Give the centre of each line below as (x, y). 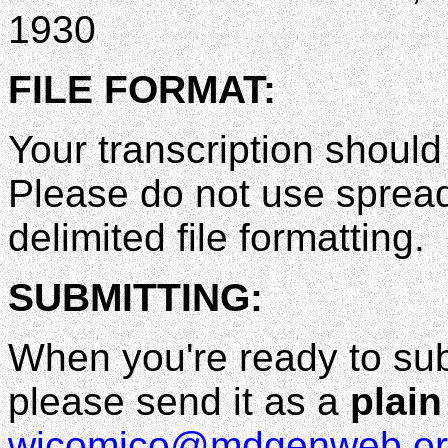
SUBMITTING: (135, 298)
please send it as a (179, 402)
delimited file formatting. (216, 238)
